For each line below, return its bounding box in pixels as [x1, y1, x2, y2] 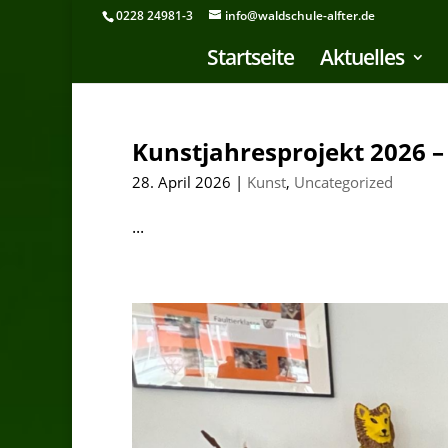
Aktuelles [320, 43, 404, 71]
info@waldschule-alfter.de [225, 7, 375, 24]
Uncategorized [294, 172, 393, 192]
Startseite [207, 43, 294, 71]
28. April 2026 [132, 172, 231, 192]
